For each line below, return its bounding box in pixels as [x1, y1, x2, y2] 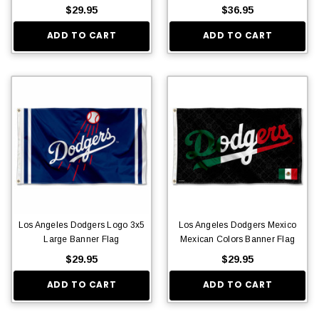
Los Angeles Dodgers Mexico [178, 219, 297, 230]
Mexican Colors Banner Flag [179, 234, 296, 244]
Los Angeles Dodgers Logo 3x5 [18, 219, 145, 230]
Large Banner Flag [43, 234, 120, 244]
